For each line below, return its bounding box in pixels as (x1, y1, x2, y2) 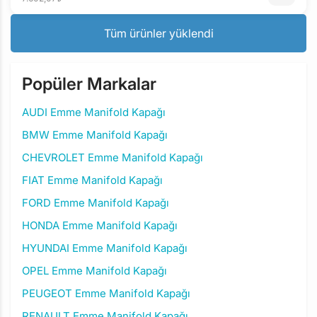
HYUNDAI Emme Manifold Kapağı (22, 241, 188, 255)
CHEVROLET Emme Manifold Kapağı (22, 151, 203, 164)
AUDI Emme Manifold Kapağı (22, 105, 166, 119)
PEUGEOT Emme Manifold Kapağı (22, 287, 190, 300)
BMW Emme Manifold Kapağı (22, 128, 168, 142)
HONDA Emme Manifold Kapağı (22, 219, 178, 232)
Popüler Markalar (22, 74, 156, 94)
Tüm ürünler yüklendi (103, 26, 214, 40)
